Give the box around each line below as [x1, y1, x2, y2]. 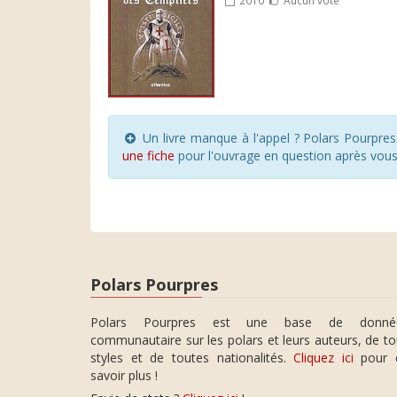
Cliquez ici [293, 349, 354, 367]
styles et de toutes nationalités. [90, 349, 294, 367]
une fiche [122, 146, 175, 164]
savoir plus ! [90, 367, 158, 385]
